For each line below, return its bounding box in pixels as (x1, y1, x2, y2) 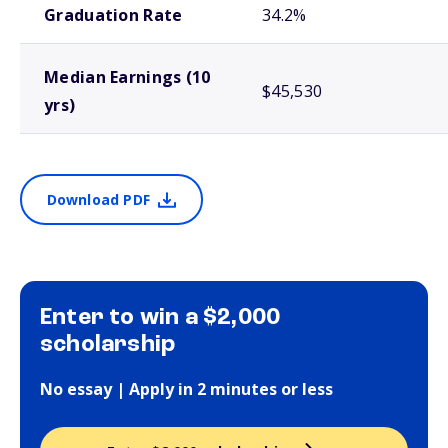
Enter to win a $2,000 (40, 306, 281, 330)
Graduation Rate (44, 4, 183, 26)
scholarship (40, 333, 176, 357)
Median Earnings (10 (44, 66, 211, 88)
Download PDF (46, 190, 150, 209)
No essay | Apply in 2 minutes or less (40, 378, 333, 400)
